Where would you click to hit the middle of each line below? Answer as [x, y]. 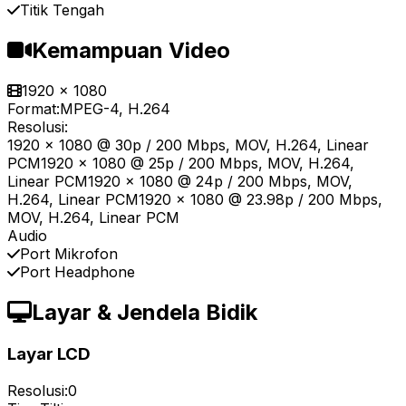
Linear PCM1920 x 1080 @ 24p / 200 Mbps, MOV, [180, 182]
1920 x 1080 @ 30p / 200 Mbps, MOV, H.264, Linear [188, 145]
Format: [34, 109]
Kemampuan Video [131, 51]
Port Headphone [77, 272]
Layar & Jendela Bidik [145, 313]
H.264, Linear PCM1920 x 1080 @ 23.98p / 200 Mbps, [195, 200]
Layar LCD [49, 353]
